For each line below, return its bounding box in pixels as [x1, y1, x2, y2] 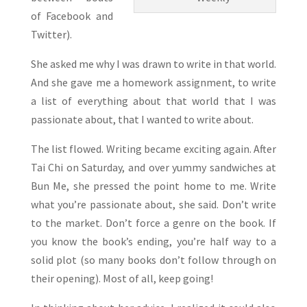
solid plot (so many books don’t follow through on [30, 253, 277, 267]
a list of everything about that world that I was [30, 94, 277, 108]
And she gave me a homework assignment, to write [30, 75, 277, 90]
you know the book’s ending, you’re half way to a [30, 234, 277, 249]
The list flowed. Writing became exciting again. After [30, 142, 277, 156]
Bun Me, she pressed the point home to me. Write [30, 179, 277, 193]
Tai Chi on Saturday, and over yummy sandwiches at [30, 160, 277, 175]
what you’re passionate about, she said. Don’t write [30, 197, 277, 212]
